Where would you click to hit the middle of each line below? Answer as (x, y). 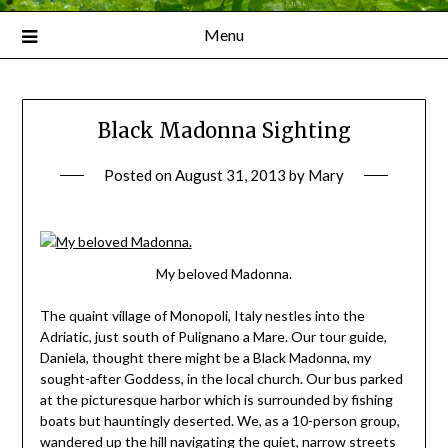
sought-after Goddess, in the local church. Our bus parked (221, 379)
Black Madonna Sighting (224, 130)
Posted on (139, 174)
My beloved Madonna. (224, 274)
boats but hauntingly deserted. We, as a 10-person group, (219, 421)
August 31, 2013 (230, 174)
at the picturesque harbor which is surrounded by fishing (216, 400)
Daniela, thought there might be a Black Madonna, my (205, 358)
